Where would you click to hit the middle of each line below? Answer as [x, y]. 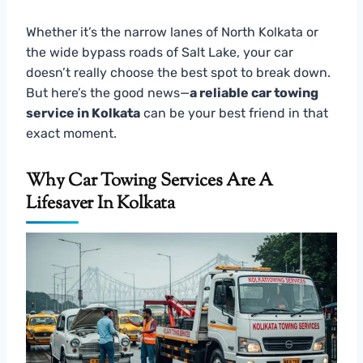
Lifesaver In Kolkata [101, 204]
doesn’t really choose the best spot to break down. [178, 72]
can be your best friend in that [234, 113]
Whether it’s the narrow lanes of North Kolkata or [172, 32]
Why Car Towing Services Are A [150, 181]
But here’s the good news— [108, 92]
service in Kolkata [83, 113]
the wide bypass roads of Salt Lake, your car [160, 52]
